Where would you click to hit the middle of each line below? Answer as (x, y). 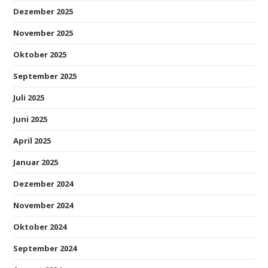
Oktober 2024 (40, 226)
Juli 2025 (29, 97)
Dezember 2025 (43, 11)
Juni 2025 (31, 119)
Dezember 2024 (43, 183)
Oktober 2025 (40, 54)
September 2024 (45, 248)
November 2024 (43, 205)
